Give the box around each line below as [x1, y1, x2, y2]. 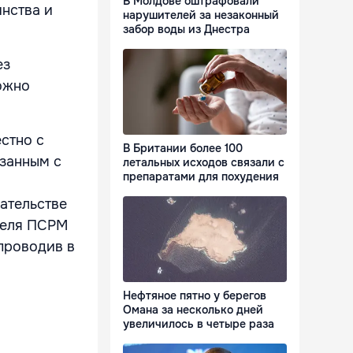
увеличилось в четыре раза [123, 317, 274, 332]
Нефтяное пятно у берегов [123, 288, 266, 303]
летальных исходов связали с [123, 155, 284, 170]
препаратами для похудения [123, 169, 279, 184]
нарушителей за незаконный [123, 8, 279, 23]
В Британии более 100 [123, 141, 243, 156]
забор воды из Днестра [123, 22, 250, 37]
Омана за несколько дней [123, 303, 263, 318]
